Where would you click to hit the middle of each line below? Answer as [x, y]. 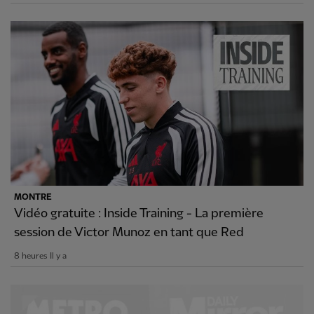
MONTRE [33, 197]
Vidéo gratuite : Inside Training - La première [139, 213]
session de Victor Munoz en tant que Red [129, 232]
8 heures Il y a [40, 256]
